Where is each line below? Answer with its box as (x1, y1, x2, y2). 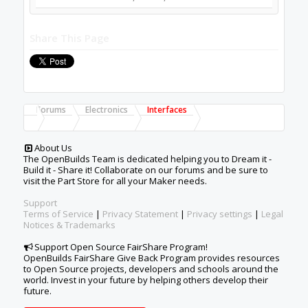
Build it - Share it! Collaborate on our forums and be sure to (23, 163, 268, 176)
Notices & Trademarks (23, 218, 115, 231)
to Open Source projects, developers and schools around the (23, 262, 278, 275)
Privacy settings (186, 207, 252, 220)
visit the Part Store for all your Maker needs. (23, 174, 207, 187)
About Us (34, 141, 73, 154)
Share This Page (29, 30, 109, 45)
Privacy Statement (102, 207, 178, 220)
